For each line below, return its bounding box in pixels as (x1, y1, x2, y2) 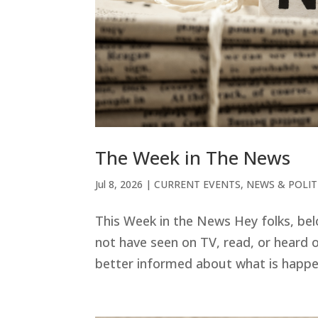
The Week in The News (95, 145, 291, 171)
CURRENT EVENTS (154, 177, 241, 192)
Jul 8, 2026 (95, 177, 143, 192)
